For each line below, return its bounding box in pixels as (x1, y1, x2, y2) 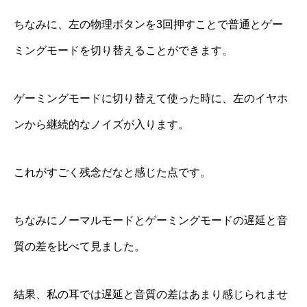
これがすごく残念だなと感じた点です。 (14, 166, 211, 178)
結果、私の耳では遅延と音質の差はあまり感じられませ (14, 288, 288, 300)
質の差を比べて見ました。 (14, 240, 145, 252)
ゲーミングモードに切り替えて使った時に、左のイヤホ (14, 92, 288, 104)
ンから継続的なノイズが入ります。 (14, 118, 189, 130)
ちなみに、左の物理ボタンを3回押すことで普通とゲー (14, 18, 283, 30)
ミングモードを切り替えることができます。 (14, 44, 233, 56)
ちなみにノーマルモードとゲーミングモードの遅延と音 (14, 214, 288, 226)
